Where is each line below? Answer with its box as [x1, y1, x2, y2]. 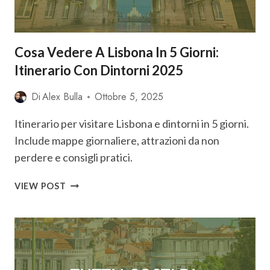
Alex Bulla [42, 90, 83, 104]
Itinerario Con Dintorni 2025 [14, 62, 183, 78]
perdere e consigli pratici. [14, 151, 133, 164]
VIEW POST [14, 181, 66, 191]
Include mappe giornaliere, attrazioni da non [14, 134, 219, 147]
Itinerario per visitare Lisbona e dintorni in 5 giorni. [14, 117, 249, 130]
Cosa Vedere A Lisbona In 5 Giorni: [14, 44, 219, 60]
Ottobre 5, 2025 [95, 90, 164, 104]
